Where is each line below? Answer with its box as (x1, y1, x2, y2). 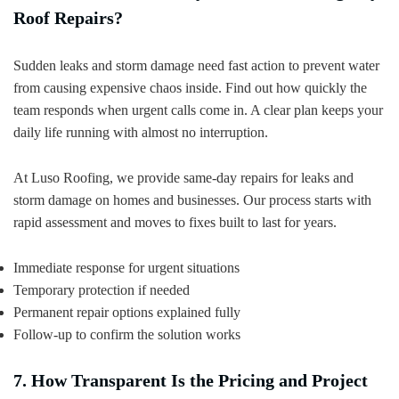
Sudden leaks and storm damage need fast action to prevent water (13, 57, 379, 73)
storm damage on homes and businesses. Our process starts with (13, 191, 371, 208)
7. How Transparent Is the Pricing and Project (13, 370, 368, 390)
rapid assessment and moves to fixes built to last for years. (13, 214, 337, 230)
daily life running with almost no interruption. (13, 124, 268, 140)
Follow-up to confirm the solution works (13, 326, 240, 342)
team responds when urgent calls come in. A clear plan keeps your (13, 102, 383, 118)
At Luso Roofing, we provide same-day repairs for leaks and (13, 169, 354, 185)
